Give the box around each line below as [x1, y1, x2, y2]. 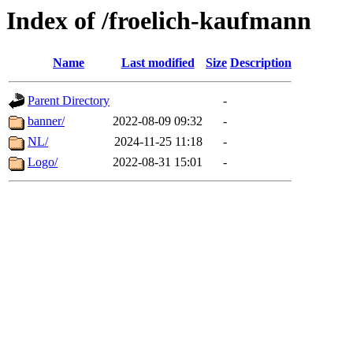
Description [230, 56, 292, 70]
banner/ [28, 114, 65, 128]
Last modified [121, 56, 195, 70]
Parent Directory [28, 94, 110, 108]
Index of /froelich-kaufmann [6, 6, 311, 35]
